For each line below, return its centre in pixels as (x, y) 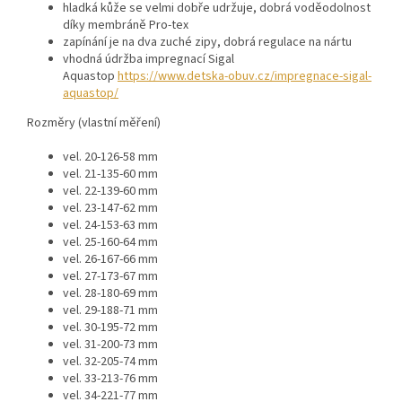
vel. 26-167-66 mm (110, 260)
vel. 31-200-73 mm (110, 345)
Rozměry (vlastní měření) (94, 123)
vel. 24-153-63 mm (110, 226)
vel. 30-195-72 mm (110, 328)
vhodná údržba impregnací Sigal (149, 60)
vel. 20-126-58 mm (110, 157)
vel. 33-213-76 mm (110, 379)
